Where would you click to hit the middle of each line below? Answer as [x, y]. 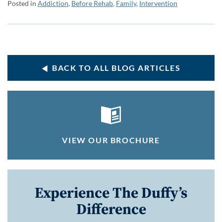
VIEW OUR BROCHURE [111, 140]
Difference [111, 209]
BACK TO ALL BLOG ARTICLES [116, 67]
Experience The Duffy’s [111, 193]
